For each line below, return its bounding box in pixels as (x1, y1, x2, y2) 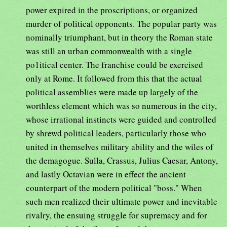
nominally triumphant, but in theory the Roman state (26, 31, 213, 43)
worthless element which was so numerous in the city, (26, 99, 217, 111)
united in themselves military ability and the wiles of (26, 140, 213, 153)
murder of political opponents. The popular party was (26, 17, 217, 29)
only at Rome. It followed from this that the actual (26, 72, 202, 84)
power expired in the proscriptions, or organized (26, 4, 198, 16)
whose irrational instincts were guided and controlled (26, 113, 216, 125)
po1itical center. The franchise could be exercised (26, 58, 203, 70)
